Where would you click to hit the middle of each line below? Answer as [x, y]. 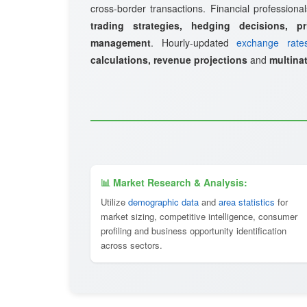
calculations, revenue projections [169, 60]
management [121, 42]
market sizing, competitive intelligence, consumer [199, 216]
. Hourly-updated [194, 42]
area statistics [247, 202]
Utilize [114, 202]
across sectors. [132, 245]
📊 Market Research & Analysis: [174, 182]
